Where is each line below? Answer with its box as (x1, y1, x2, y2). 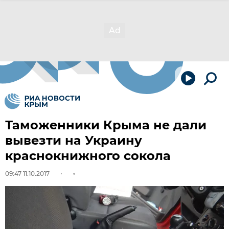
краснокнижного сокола (5, 148, 171, 163)
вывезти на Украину (5, 133, 142, 148)
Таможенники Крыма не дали (5, 118, 207, 132)
